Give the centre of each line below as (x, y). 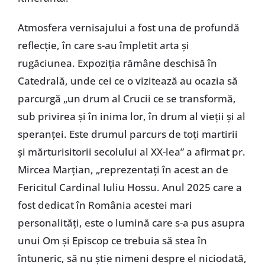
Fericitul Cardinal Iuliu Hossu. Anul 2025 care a (130, 187)
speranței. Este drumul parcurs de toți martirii (127, 134)
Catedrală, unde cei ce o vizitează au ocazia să (127, 80)
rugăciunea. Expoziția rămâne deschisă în (117, 63)
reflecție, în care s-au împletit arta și (103, 45)
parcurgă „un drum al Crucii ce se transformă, (127, 98)
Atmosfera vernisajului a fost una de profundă (128, 27)
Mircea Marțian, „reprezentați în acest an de (123, 169)
